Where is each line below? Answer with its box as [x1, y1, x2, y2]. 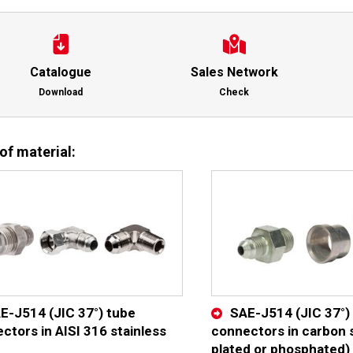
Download [39, 86, 84, 98]
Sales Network [190, 64, 278, 80]
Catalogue [30, 64, 92, 80]
